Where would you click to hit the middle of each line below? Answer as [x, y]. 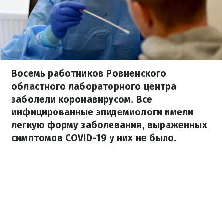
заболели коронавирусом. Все [82, 99]
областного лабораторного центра [94, 86]
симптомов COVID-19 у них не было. [94, 138]
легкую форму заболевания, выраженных [109, 125]
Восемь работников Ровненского [89, 74]
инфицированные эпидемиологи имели [103, 112]
